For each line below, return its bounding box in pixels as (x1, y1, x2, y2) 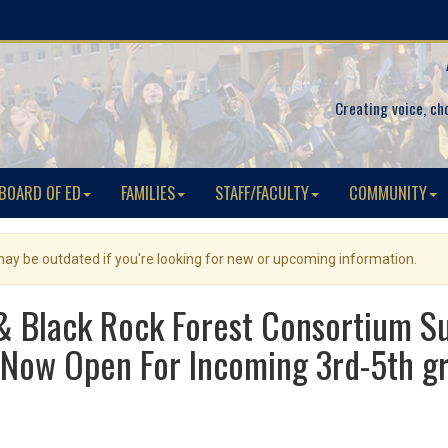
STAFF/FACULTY (215, 180, 309, 205)
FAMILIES (121, 180, 175, 205)
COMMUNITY (349, 180, 427, 205)
